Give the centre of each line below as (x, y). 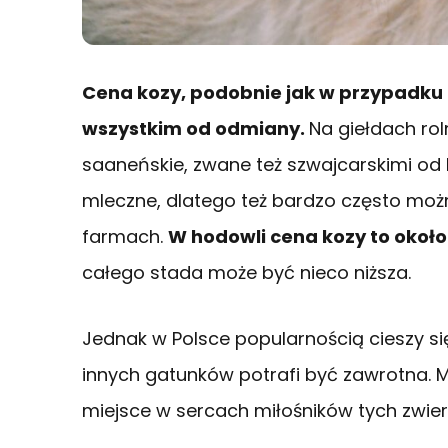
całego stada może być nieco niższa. (246, 273)
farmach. (125, 237)
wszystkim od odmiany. (195, 129)
